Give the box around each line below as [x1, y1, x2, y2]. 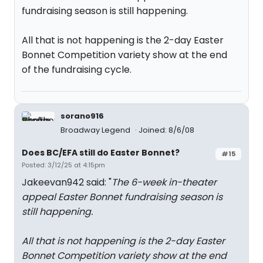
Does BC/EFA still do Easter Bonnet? [22, 147, 180, 159]
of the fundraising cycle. [22, 63, 131, 76]
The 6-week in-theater [112, 176, 217, 189]
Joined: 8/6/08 [139, 124, 194, 136]
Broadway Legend [60, 124, 132, 136]
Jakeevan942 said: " [22, 176, 112, 189]
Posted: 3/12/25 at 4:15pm [22, 160, 105, 170]
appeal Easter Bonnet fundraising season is [22, 190, 222, 204]
